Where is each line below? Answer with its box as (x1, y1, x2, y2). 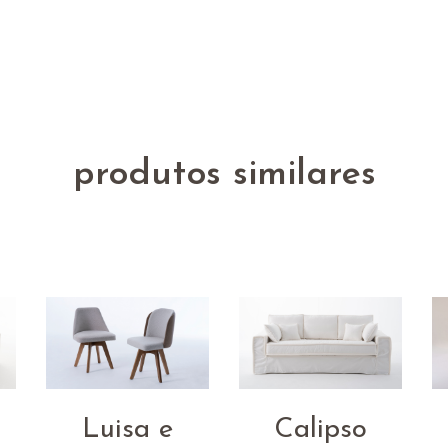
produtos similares (72, 157, 376, 194)
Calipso (274, 415, 368, 444)
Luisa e (81, 415, 173, 444)
